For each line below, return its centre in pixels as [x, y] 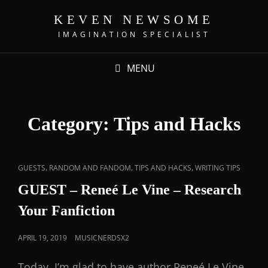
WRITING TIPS [218, 168]
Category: [71, 124]
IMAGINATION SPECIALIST [134, 34]
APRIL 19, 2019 [42, 238]
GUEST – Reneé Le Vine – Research [130, 190]
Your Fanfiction [66, 211]
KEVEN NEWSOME [134, 20]
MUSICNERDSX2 [102, 238]
